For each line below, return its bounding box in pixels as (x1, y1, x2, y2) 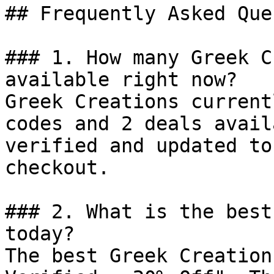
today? (5, 223, 75, 245)
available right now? (5, 68, 237, 91)
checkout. (5, 157, 109, 179)
